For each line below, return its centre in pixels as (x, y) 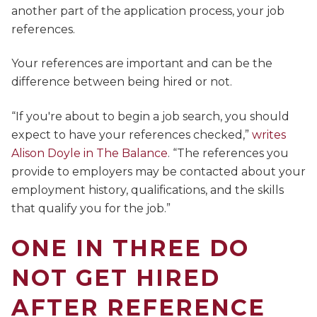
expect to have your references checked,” (132, 134)
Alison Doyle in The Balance (90, 153)
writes (269, 134)
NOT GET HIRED (116, 277)
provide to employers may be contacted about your (158, 171)
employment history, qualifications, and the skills (148, 190)
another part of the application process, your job (148, 11)
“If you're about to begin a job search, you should (150, 116)
